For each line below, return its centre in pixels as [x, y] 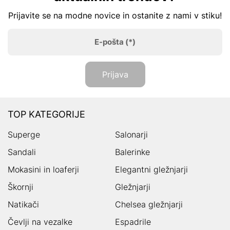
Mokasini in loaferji [43, 169]
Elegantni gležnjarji [151, 169]
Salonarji [131, 135]
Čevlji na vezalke [40, 222]
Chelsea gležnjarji [149, 204]
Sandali [22, 152]
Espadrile [133, 222]
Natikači [23, 204]
